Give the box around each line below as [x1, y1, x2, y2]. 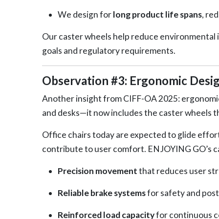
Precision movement [57, 165, 137, 176]
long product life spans [112, 9, 202, 20]
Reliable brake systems [57, 187, 146, 198]
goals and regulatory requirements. [42, 45, 175, 56]
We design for [57, 9, 113, 20]
